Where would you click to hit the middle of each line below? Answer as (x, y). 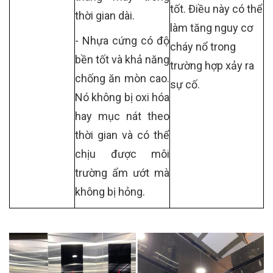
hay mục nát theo (122, 116)
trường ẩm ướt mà (122, 173)
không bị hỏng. (110, 192)
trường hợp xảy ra (212, 66)
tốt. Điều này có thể (216, 9)
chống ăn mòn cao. (122, 78)
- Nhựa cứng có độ (122, 41)
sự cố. (185, 84)
